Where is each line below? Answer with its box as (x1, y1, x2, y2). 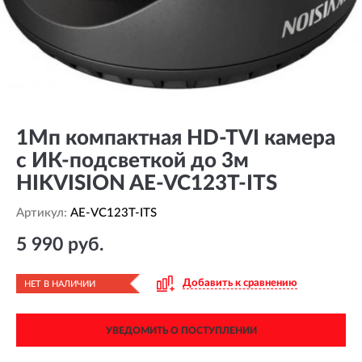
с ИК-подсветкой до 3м (16, 150, 249, 171)
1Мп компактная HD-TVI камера (16, 128, 335, 149)
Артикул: (16, 207, 70, 219)
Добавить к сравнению (183, 278, 297, 288)
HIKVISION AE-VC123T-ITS (16, 173, 277, 194)
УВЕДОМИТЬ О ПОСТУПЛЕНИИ (105, 326, 257, 335)
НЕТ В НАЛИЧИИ (24, 280, 95, 288)
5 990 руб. (16, 235, 103, 254)
